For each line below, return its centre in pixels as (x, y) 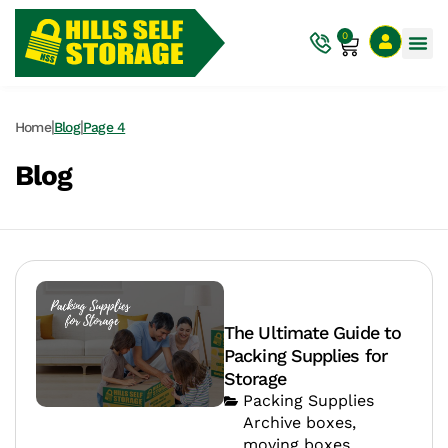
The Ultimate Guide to (313, 333)
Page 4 (104, 127)
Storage (255, 379)
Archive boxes (297, 423)
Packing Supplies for (306, 356)
